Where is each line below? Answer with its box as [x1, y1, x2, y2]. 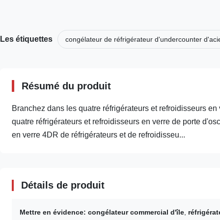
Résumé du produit [22, 81, 111, 91]
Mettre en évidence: [20, 208, 86, 216]
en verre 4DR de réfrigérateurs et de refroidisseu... [12, 131, 185, 139]
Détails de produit [21, 180, 105, 191]
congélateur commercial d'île [88, 208, 184, 216]
